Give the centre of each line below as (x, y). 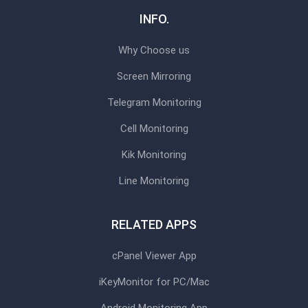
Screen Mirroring (154, 76)
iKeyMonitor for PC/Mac (154, 282)
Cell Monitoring (154, 128)
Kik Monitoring (154, 154)
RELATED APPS (154, 224)
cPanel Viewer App (154, 255)
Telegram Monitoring (154, 102)
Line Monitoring (154, 180)
